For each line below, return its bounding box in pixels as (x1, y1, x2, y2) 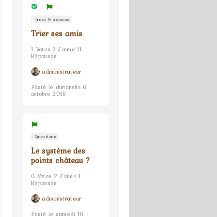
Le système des (31, 144, 85, 156)
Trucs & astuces (33, 16, 70, 22)
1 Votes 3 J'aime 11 (31, 45, 82, 54)
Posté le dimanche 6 (31, 82, 87, 92)
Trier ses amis (31, 27, 82, 39)
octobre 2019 (31, 89, 66, 98)
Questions (33, 133, 57, 140)
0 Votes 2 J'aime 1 (31, 171, 81, 181)
